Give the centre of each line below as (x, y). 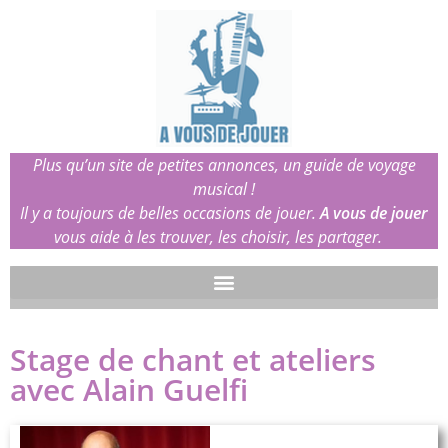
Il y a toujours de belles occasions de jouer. (170, 212)
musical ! (224, 188)
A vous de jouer (374, 212)
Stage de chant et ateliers (193, 359)
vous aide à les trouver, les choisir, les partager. (224, 236)
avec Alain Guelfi (129, 389)
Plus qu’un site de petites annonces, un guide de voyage (224, 164)
